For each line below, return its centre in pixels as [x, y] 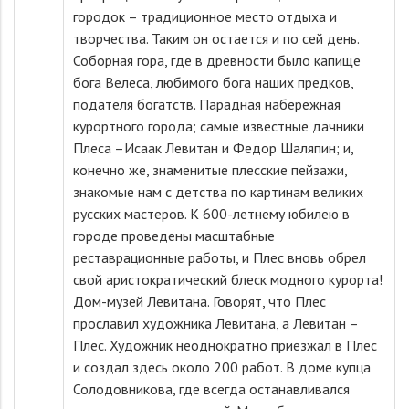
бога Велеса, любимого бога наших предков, [213, 82]
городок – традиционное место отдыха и [205, 16]
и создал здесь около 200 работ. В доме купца [222, 367]
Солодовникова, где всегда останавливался [211, 389]
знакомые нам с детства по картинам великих [218, 192]
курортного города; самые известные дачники [219, 126]
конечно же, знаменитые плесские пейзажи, [210, 170]
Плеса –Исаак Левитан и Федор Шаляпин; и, [213, 148]
